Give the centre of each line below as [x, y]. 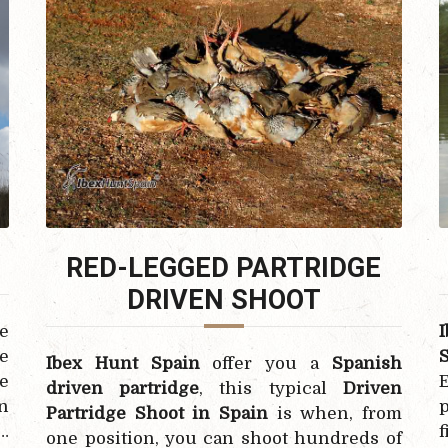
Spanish [366, 364]
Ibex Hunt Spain [123, 364]
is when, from [335, 414]
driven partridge [123, 389]
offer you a [265, 364]
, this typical [271, 389]
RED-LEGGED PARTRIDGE [224, 268]
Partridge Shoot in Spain [157, 414]
